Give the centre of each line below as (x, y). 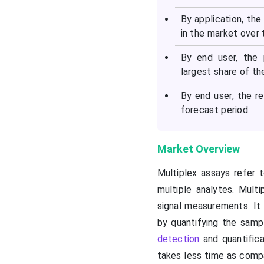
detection (178, 239)
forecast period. (215, 110)
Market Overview (198, 149)
